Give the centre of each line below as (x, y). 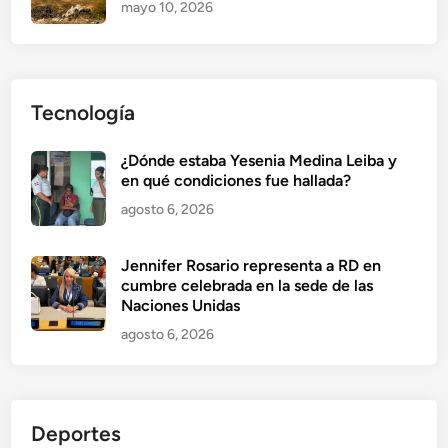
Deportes (76, 433)
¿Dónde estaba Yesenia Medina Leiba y (259, 160)
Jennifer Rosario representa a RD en (251, 265)
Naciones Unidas (181, 305)
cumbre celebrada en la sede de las (247, 285)
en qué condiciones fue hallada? (236, 180)
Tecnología (83, 112)
